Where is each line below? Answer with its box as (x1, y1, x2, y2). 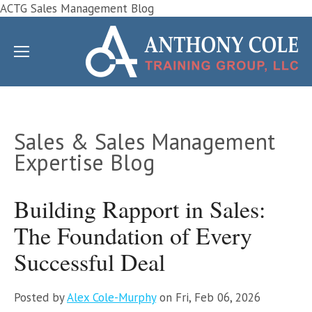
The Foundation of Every (14, 219, 252, 251)
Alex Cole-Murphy (67, 289, 156, 305)
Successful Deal (14, 245, 165, 278)
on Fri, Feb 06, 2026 (156, 289, 260, 305)
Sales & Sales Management (14, 127, 275, 156)
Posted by (14, 289, 67, 305)
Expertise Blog (14, 148, 167, 177)
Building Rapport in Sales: (14, 192, 265, 225)
